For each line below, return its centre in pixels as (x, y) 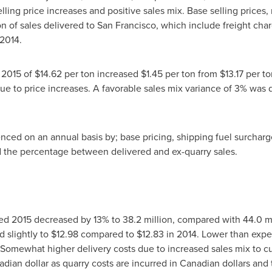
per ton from (191, 74)
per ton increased (101, 74)
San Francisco (126, 25)
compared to (107, 234)
